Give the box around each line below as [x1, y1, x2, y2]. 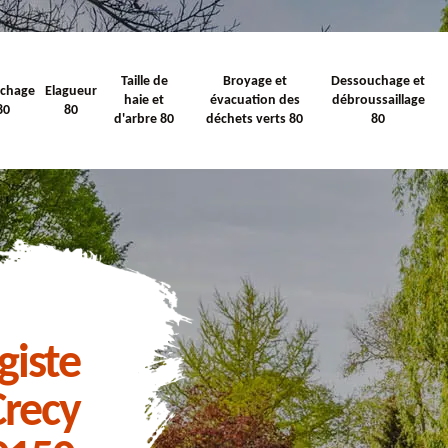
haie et [124, 93, 165, 108]
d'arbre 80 [114, 112, 175, 127]
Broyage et [222, 74, 287, 89]
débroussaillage [331, 93, 425, 108]
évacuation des [209, 93, 300, 108]
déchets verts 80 [206, 112, 304, 127]
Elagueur [44, 83, 97, 99]
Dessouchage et [331, 74, 426, 89]
